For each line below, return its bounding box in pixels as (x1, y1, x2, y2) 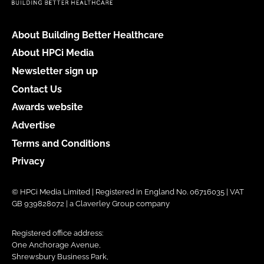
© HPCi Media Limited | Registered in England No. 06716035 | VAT (12, 187, 244, 197)
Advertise (12, 119, 55, 131)
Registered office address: (12, 229, 103, 238)
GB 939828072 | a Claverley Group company (12, 199, 170, 209)
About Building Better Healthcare (12, 29, 164, 41)
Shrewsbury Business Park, (12, 252, 108, 262)
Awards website (12, 101, 83, 113)
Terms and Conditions (12, 137, 110, 149)
